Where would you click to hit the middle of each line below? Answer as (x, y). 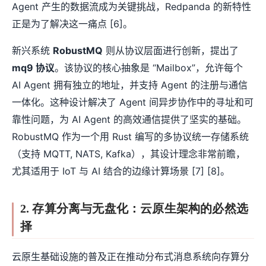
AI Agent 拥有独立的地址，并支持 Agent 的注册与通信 (130, 85)
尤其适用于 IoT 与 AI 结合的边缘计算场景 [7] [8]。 (121, 171)
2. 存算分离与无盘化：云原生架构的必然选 (134, 208)
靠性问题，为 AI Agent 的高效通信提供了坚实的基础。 (129, 119)
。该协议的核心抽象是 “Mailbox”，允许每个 (149, 67)
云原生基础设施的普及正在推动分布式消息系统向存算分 (131, 257)
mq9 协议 (33, 67)
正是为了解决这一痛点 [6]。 (72, 23)
